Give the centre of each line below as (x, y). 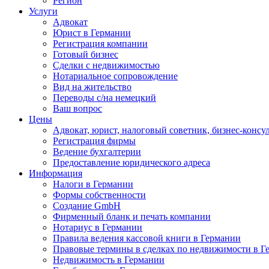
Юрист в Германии (92, 33)
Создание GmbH (87, 206)
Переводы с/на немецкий (104, 98)
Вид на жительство (92, 87)
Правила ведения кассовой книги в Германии (147, 238)
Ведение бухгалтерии (97, 152)
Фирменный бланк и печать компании (132, 216)
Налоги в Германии (93, 184)
